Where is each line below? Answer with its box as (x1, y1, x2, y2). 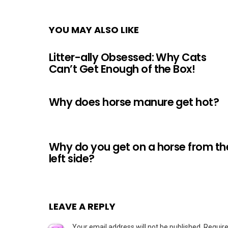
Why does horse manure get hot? (49, 94, 219, 109)
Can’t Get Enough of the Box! (49, 61, 195, 76)
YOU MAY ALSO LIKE (49, 23, 139, 36)
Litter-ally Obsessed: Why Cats (49, 49, 207, 65)
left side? (49, 151, 95, 166)
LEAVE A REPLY (49, 199, 116, 213)
